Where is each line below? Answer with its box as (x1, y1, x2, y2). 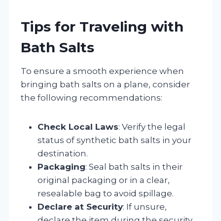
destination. (37, 148, 88, 158)
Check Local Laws (37, 121, 118, 132)
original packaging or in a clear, (37, 175, 170, 185)
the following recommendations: (21, 92, 162, 103)
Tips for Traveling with (21, 18, 184, 35)
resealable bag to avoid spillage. (37, 188, 174, 198)
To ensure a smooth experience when (21, 66, 184, 76)
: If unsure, (123, 201, 167, 212)
